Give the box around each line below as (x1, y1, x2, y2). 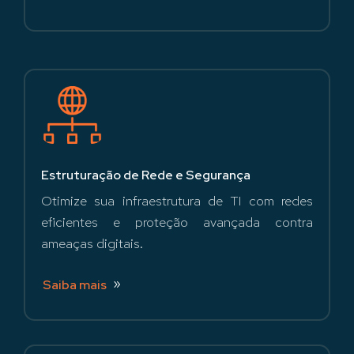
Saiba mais (43, 276, 107, 293)
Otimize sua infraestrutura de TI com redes (41, 191, 313, 209)
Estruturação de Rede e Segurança (41, 166, 250, 183)
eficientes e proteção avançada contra (41, 213, 313, 231)
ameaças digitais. (41, 234, 143, 252)
